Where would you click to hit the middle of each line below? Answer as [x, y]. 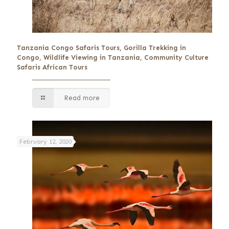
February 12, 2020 [45, 141]
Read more [82, 98]
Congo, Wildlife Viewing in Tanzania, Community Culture [113, 57]
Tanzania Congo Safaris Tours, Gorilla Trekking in [101, 48]
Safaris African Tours [52, 67]
